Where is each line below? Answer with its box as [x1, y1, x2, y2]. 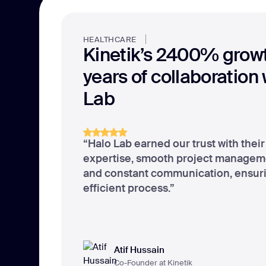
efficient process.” [83, 180, 175, 195]
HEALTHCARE [83, 34, 137, 45]
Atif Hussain [113, 243, 164, 256]
